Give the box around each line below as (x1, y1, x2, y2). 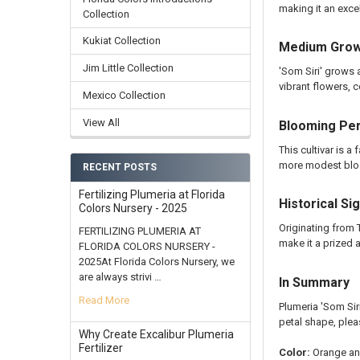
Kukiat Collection (82, 35, 161, 47)
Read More (78, 293, 129, 306)
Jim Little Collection (82, 62, 174, 75)
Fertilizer (78, 341, 123, 354)
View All (82, 117, 120, 129)
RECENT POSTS (82, 161, 157, 173)
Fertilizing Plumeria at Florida (78, 187, 225, 201)
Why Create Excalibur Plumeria (78, 327, 234, 341)
